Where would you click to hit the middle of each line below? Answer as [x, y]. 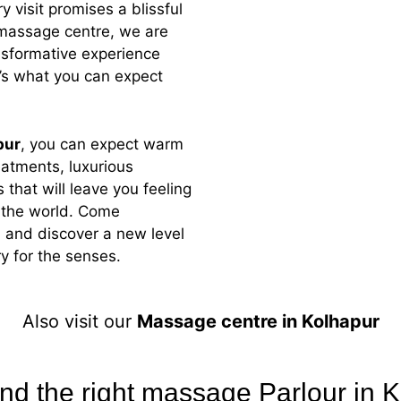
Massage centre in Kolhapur [258, 322]
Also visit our [79, 322]
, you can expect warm [102, 144]
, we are [139, 32]
